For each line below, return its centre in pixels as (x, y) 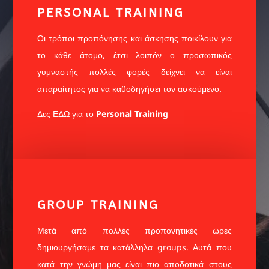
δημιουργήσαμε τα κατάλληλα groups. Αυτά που (134, 247)
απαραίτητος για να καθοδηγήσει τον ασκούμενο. (130, 89)
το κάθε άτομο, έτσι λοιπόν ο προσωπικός (134, 55)
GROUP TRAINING (98, 205)
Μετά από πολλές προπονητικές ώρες (134, 230)
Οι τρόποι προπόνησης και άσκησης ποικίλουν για (134, 38)
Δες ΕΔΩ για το (67, 114)
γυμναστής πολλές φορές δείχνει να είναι (134, 72)
